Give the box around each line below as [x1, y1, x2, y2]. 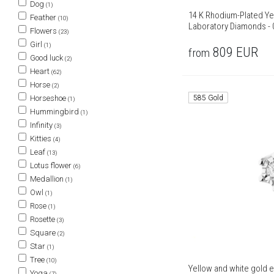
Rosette [30, 215, 55, 224]
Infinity [30, 120, 53, 130]
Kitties [30, 134, 51, 143]
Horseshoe [30, 94, 66, 103]
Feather [30, 13, 56, 22]
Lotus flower [30, 161, 72, 170]
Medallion [30, 174, 64, 183]
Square [30, 228, 56, 237]
